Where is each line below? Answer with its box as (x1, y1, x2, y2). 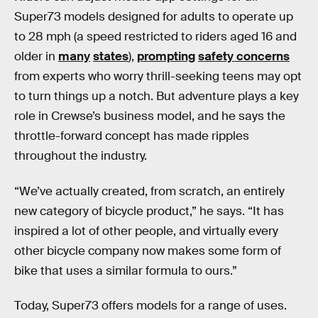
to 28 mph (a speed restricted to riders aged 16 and (14, 29, 297, 45)
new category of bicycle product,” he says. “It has (14, 203, 284, 219)
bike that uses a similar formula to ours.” (14, 263, 237, 278)
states (93, 49, 128, 65)
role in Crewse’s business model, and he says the (14, 109, 285, 124)
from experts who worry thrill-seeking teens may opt (14, 69, 302, 84)
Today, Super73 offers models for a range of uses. (14, 298, 287, 314)
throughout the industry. (14, 148, 147, 164)
